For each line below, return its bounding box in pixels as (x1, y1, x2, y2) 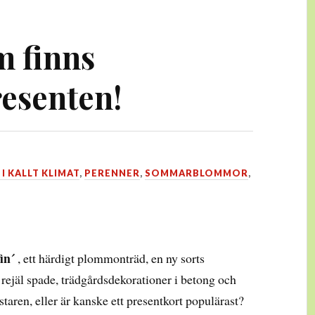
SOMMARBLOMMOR (144, 167, 248, 179)
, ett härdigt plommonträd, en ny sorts (15, 249, 205, 266)
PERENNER (84, 167, 140, 179)
